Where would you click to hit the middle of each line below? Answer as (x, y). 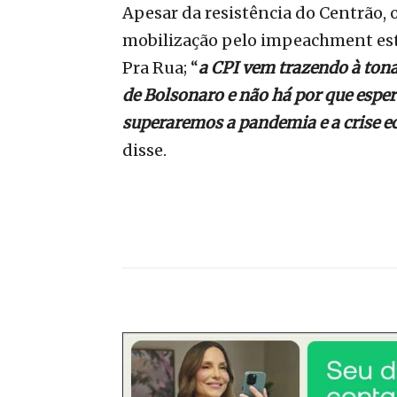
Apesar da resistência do (219, 13)
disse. (144, 151)
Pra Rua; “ (160, 68)
